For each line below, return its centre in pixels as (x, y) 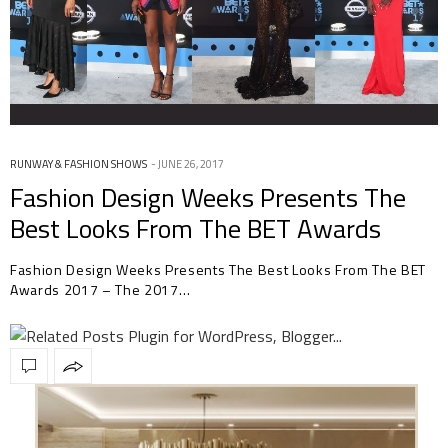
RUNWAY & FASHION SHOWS (78, 164)
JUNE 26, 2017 (191, 164)
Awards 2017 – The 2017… (100, 290)
